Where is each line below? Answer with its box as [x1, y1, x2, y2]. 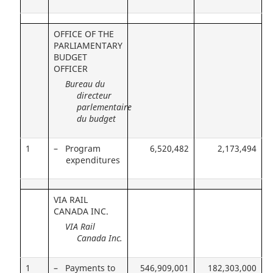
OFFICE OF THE [54, 29, 114, 40]
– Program [54, 143, 101, 155]
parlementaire [76, 101, 132, 113]
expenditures [66, 155, 121, 166]
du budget [76, 113, 116, 124]
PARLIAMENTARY [54, 40, 122, 52]
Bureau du [65, 78, 105, 90]
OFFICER [54, 63, 88, 75]
